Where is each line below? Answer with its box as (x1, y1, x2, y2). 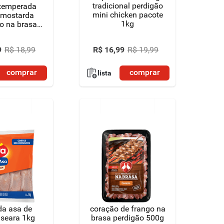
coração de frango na (89, 204, 165, 213)
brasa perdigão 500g (91, 213, 164, 222)
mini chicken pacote (92, 10, 163, 20)
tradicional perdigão (92, 1, 163, 11)
